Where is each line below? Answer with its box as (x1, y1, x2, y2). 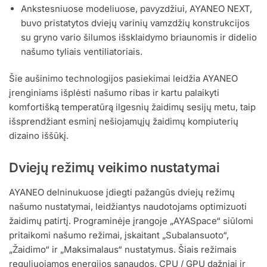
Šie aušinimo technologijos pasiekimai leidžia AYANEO (9, 73, 238, 85)
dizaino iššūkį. (9, 130, 69, 142)
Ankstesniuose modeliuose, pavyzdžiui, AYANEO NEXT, (21, 2, 252, 14)
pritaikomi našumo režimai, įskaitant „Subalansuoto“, (9, 229, 229, 241)
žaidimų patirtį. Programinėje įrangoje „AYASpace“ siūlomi (9, 215, 253, 227)
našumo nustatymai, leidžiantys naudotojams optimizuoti (9, 201, 247, 213)
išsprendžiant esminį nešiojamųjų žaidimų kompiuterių (9, 116, 238, 128)
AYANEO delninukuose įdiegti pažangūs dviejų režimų (9, 187, 235, 198)
